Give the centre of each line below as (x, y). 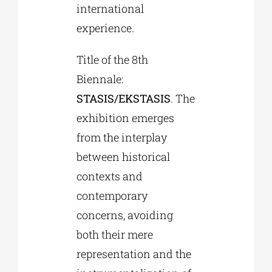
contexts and (109, 176)
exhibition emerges (125, 118)
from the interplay (121, 138)
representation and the (134, 254)
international (110, 9)
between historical (123, 157)
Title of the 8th (112, 60)
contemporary (112, 196)
